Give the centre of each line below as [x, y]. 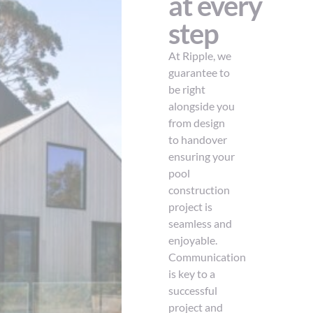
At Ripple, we [200, 56]
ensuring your [202, 156]
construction [199, 190]
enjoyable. [193, 240]
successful [193, 291]
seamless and [201, 224]
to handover [198, 140]
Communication [208, 257]
